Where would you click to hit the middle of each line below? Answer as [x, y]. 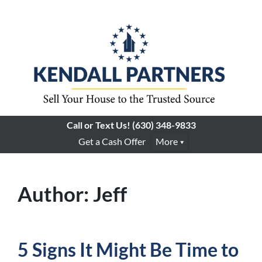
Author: [55, 194]
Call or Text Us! [98, 125]
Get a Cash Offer [112, 142]
